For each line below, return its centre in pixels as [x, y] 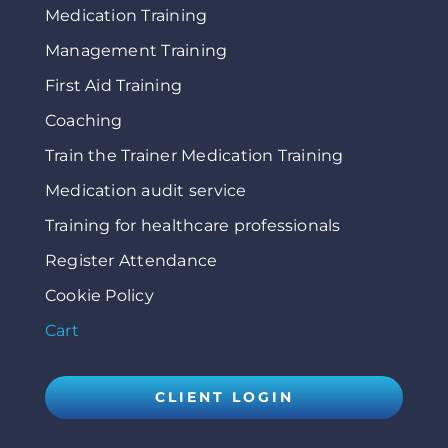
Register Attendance [131, 261]
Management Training [136, 51]
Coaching [83, 121]
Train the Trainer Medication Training [194, 156]
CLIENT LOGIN [224, 397]
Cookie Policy [99, 296]
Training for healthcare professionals [192, 226]
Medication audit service [145, 191]
